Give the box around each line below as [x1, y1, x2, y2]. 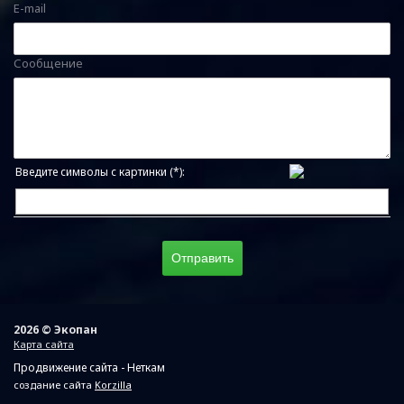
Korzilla [95, 378, 132, 391]
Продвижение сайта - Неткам [14, 360, 165, 375]
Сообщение [14, 55, 83, 71]
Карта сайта [14, 337, 74, 351]
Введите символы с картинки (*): [23, 164, 185, 179]
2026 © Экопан [14, 322, 97, 337]
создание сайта [14, 378, 95, 391]
